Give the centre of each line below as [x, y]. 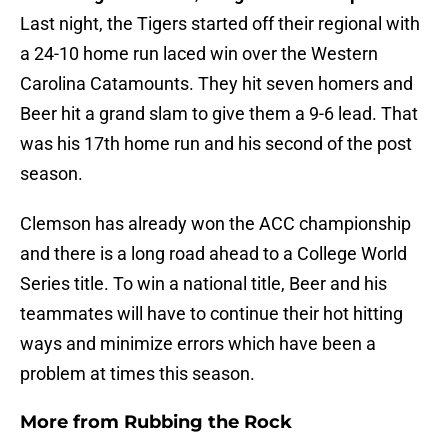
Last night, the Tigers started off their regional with [220, 24]
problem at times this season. [137, 374]
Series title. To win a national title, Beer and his [203, 284]
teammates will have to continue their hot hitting [211, 314]
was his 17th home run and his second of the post [216, 144]
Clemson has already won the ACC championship [215, 224]
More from [72, 422]
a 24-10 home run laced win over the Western [199, 54]
